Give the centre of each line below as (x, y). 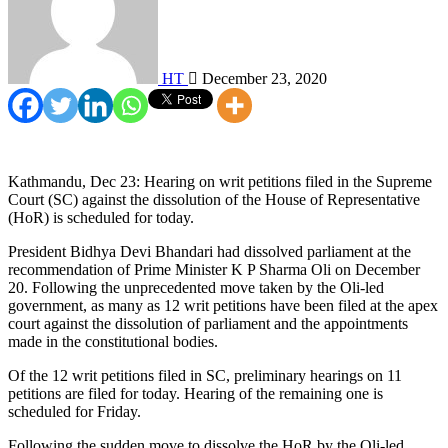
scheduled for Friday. (74, 411)
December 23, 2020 (262, 78)
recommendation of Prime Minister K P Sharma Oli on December (214, 269)
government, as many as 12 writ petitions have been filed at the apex (223, 305)
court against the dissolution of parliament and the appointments (208, 323)
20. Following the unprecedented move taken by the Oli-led (196, 287)
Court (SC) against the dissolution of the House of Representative (214, 199)
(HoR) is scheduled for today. (101, 217)
